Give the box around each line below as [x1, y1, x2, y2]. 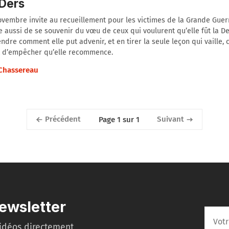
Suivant [156, 114, 184, 124]
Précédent [45, 114, 81, 124]
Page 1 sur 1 [98, 114, 140, 124]
